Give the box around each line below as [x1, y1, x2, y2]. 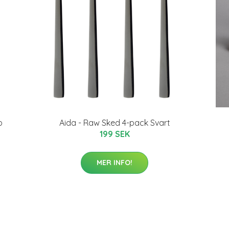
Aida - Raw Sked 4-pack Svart [59, 118, 170, 128]
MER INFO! [97, 158, 132, 167]
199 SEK [99, 129, 130, 139]
